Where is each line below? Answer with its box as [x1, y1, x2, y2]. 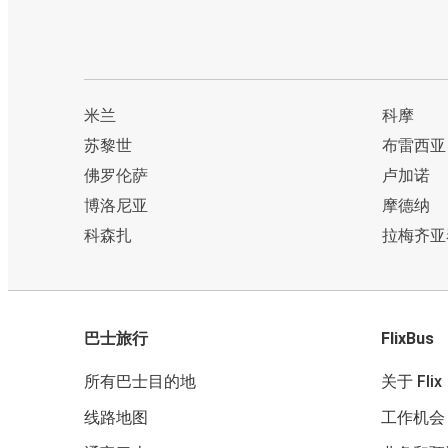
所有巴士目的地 [84, 372, 196, 392]
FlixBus [381, 329, 434, 349]
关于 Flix [381, 372, 442, 392]
